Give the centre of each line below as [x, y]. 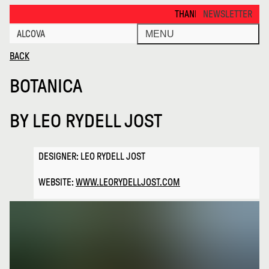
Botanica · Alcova [38, 11]
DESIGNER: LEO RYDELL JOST [92, 156]
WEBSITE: [57, 182]
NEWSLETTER [228, 14]
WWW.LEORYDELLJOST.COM [128, 182]
